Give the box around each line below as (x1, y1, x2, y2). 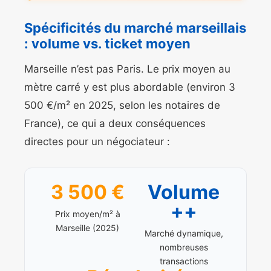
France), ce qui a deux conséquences (24, 117, 206, 130)
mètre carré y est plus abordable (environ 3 (24, 81, 235, 94)
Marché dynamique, (144, 228, 223, 239)
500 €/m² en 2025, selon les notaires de (24, 99, 220, 112)
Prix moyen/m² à (54, 209, 120, 220)
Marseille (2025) (56, 223, 119, 233)
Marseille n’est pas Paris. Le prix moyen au (24, 63, 230, 76)
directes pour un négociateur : (24, 135, 170, 148)
